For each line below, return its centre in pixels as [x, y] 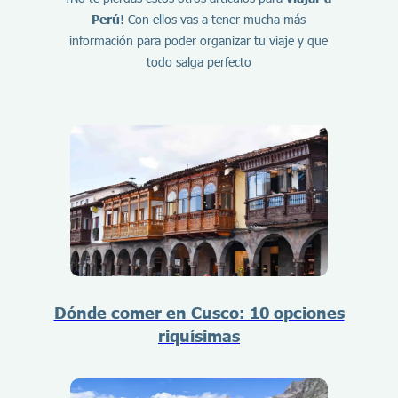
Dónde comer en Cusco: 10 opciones [199, 313]
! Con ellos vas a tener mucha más [213, 20]
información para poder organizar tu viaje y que [199, 41]
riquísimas [199, 336]
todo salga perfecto [199, 62]
